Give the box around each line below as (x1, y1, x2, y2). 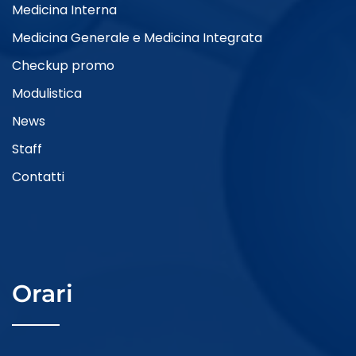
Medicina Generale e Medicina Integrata (12, 28, 262, 47)
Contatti (12, 167, 64, 186)
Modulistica (12, 83, 82, 103)
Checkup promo (12, 56, 114, 75)
